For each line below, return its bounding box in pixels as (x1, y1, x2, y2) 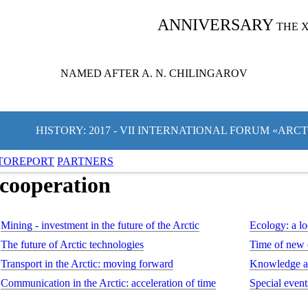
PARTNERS (57, 155, 113, 167)
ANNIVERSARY (157, 16, 274, 34)
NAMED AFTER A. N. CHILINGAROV (60, 67, 247, 79)
